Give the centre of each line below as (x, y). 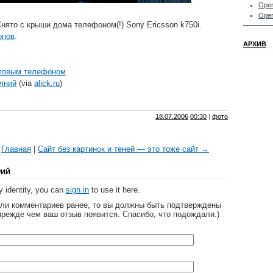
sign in (77, 190)
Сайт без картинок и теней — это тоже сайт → (123, 149)
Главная (16, 149)
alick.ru (47, 83)
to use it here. (115, 190)
